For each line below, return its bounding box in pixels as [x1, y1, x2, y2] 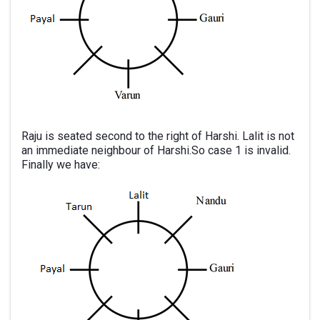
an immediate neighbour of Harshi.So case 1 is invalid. [21, 144, 291, 157]
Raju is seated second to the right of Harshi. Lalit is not [21, 129, 294, 143]
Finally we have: [21, 158, 100, 171]
